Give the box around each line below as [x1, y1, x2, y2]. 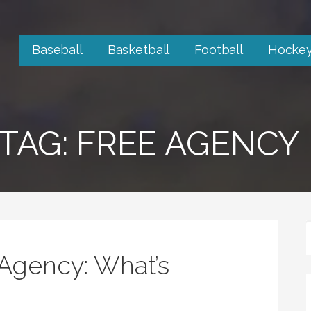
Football [194, 42, 243, 58]
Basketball [107, 42, 170, 58]
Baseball [32, 42, 83, 58]
